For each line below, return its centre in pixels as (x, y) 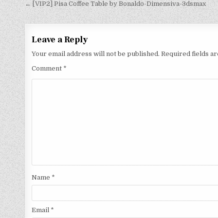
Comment (48, 68)
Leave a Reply (60, 40)
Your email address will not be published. (96, 54)
